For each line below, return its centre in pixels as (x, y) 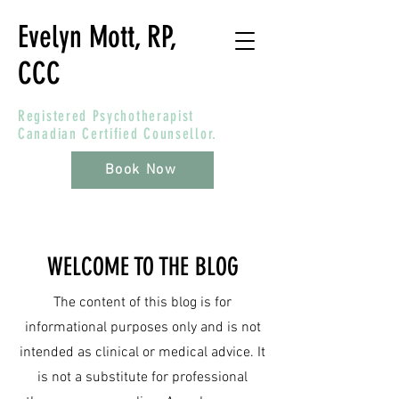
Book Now (141, 170)
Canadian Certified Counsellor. (118, 134)
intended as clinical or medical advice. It (142, 353)
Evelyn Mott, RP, (97, 37)
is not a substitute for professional (142, 378)
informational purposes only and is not (142, 328)
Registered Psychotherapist (106, 116)
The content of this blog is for (142, 303)
